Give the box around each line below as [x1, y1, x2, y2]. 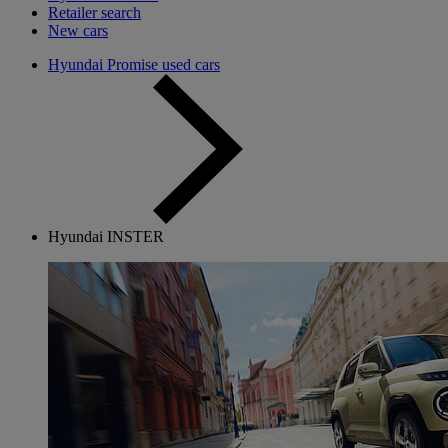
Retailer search [48, 4, 141, 21]
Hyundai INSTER [48, 228, 164, 245]
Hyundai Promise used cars [48, 56, 220, 73]
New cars [48, 22, 108, 39]
